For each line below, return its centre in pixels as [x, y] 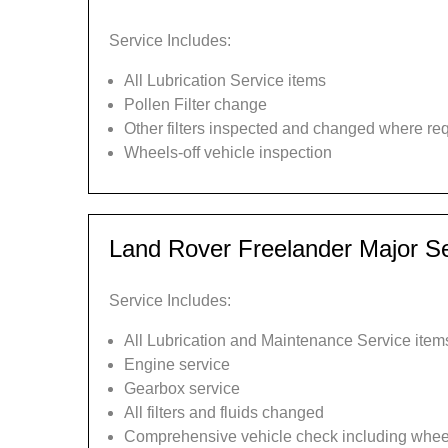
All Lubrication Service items [225, 80]
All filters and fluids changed [224, 412]
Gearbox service [182, 388]
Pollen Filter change [195, 104]
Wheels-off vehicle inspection [228, 152]
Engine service [177, 364]
